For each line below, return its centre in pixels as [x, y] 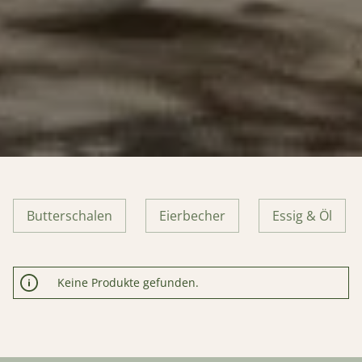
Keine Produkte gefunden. [128, 282]
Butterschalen [69, 216]
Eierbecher [192, 216]
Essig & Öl [302, 216]
